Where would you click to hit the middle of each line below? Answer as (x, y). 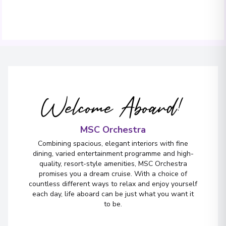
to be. (113, 204)
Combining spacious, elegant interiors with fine (113, 143)
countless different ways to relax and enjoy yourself (113, 184)
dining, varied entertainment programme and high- (113, 153)
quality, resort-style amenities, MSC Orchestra (113, 163)
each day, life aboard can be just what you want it (113, 194)
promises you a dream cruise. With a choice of (113, 174)
